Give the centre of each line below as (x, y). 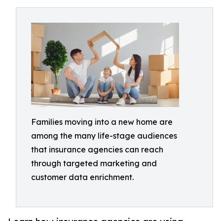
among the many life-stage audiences (104, 136)
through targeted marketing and (94, 163)
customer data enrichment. (82, 177)
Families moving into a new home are (102, 122)
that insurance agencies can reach (97, 149)
